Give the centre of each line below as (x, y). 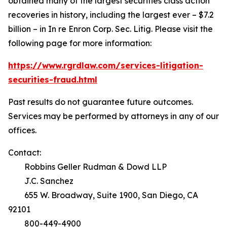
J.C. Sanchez (41, 181)
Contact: (25, 153)
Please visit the (183, 29)
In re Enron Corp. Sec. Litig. (100, 29)
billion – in (28, 29)
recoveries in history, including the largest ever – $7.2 (111, 15)
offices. (23, 130)
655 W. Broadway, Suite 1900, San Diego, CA (103, 195)
